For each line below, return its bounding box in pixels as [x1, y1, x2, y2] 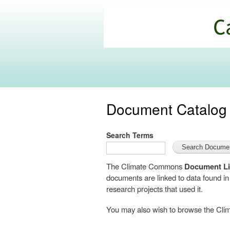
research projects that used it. [106, 183, 203, 195]
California [106, 14, 161, 33]
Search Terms [106, 130, 154, 141]
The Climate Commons [106, 161, 184, 172]
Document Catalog [106, 99, 227, 120]
